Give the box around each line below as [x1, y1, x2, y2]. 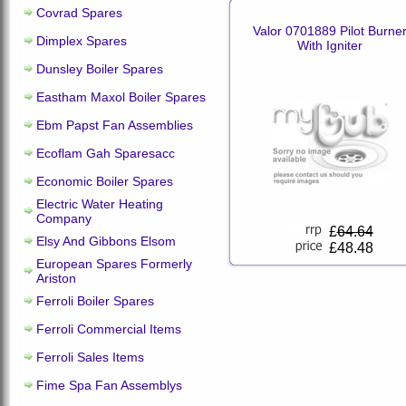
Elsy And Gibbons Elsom [36, 234, 176, 248]
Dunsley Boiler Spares [36, 62, 163, 76]
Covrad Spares [36, 5, 122, 20]
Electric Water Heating [36, 197, 163, 211]
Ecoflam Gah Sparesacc [36, 146, 175, 160]
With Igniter [296, 38, 362, 53]
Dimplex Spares [36, 34, 127, 48]
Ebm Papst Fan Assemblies [36, 118, 193, 132]
